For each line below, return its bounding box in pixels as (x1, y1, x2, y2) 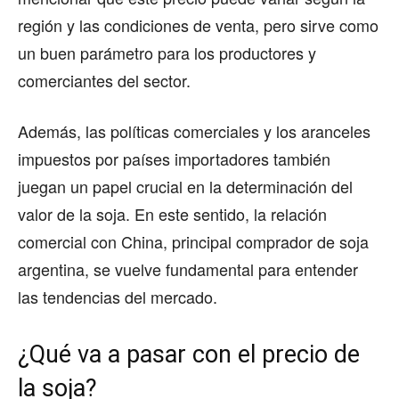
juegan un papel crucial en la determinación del (18, 175, 353, 199)
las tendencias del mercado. (18, 285, 217, 309)
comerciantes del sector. (18, 69, 191, 93)
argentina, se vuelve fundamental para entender (18, 257, 358, 281)
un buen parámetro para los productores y (18, 41, 316, 65)
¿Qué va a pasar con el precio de (18, 340, 360, 370)
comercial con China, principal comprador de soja (18, 230, 369, 254)
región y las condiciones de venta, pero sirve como (18, 13, 379, 37)
